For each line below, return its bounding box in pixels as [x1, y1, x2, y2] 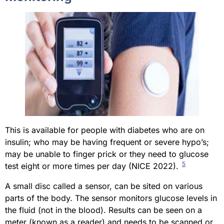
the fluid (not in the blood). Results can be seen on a [5, 205, 202, 215]
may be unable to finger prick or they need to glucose [5, 149, 208, 159]
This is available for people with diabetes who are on [5, 125, 204, 135]
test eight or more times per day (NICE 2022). [5, 161, 181, 171]
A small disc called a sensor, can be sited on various [5, 181, 202, 191]
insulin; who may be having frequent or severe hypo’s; [5, 137, 209, 147]
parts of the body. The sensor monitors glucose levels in [5, 193, 217, 203]
